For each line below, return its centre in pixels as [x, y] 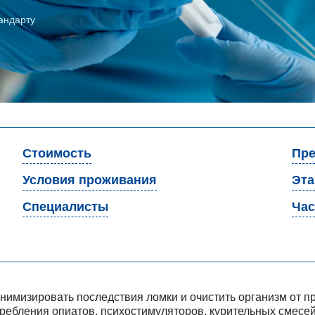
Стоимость [57, 153]
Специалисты [66, 207]
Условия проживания [90, 180]
